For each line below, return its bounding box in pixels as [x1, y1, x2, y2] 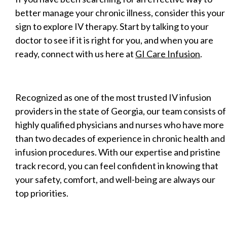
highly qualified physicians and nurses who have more [15, 119, 224, 130]
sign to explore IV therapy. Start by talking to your [15, 20, 209, 32]
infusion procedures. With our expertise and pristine [15, 146, 220, 158]
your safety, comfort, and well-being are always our [15, 173, 215, 185]
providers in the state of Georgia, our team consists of [15, 105, 226, 117]
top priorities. [15, 187, 68, 199]
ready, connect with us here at [15, 48, 135, 59]
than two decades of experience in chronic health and [15, 132, 225, 144]
